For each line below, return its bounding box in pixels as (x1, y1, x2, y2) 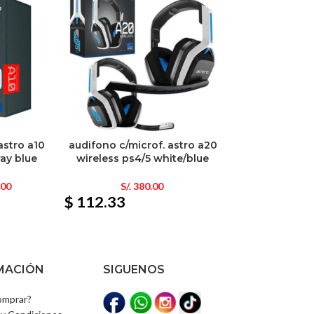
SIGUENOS (103, 262, 165, 276)
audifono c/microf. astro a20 (68, 138, 217, 151)
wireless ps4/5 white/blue (76, 151, 210, 165)
